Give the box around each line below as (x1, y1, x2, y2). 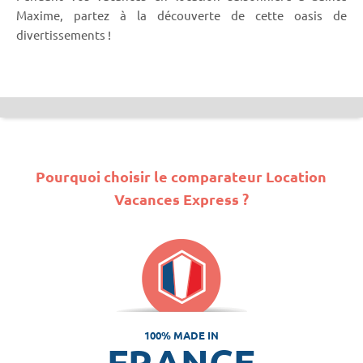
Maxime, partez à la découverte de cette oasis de (16, 7, 347, 23)
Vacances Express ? (113, 189, 249, 208)
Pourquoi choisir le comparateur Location (36, 166, 327, 186)
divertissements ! (16, 27, 111, 43)
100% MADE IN (143, 327, 219, 342)
